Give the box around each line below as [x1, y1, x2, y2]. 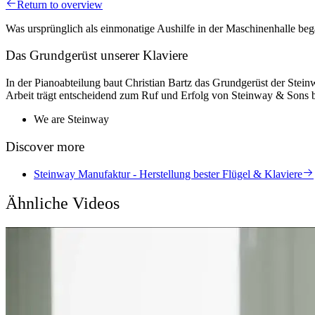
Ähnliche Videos [6, 194, 120, 213]
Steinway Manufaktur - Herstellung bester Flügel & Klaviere [34, 167, 302, 180]
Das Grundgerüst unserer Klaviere [6, 48, 188, 63]
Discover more [6, 139, 84, 154]
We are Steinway [34, 113, 109, 126]
